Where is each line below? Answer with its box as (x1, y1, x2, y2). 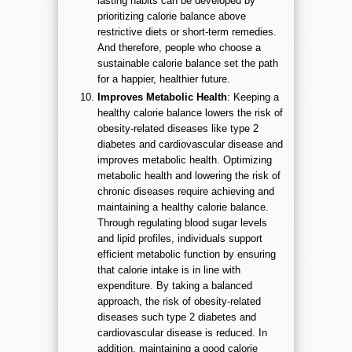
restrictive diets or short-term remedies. (97, 25, 277, 38)
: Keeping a (227, 90, 279, 103)
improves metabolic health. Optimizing (97, 153, 272, 166)
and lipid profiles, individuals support (97, 232, 262, 244)
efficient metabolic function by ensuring (97, 247, 276, 260)
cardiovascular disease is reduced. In (97, 326, 267, 339)
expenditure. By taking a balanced (97, 279, 252, 291)
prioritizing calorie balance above (97, 9, 246, 22)
